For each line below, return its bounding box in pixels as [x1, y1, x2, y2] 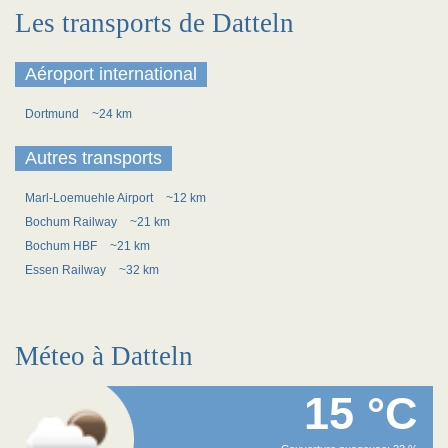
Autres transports [25, 148, 162, 168]
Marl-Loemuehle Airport [25, 191, 156, 205]
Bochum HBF [25, 239, 100, 253]
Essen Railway [25, 263, 109, 277]
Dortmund [25, 107, 82, 121]
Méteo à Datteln [15, 341, 193, 371]
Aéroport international [25, 64, 197, 84]
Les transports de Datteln [15, 8, 294, 38]
